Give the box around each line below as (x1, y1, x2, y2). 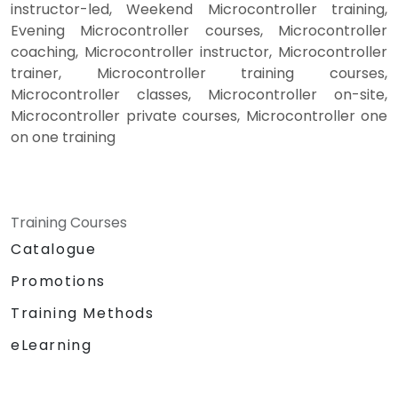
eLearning (11, 334, 92, 355)
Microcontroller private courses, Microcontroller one (11, 105, 387, 126)
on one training (11, 126, 115, 147)
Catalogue (11, 238, 97, 259)
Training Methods (11, 302, 155, 323)
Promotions (11, 270, 106, 291)
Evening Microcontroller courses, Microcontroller (11, 20, 387, 41)
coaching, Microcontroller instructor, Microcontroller (11, 41, 387, 62)
